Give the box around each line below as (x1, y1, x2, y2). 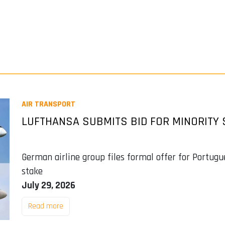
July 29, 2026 (21, 179, 75, 192)
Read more (28, 201, 63, 211)
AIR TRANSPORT (21, 99, 75, 109)
